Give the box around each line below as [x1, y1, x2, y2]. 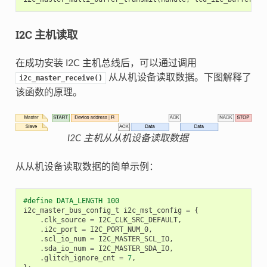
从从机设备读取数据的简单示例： [15, 162, 159, 172]
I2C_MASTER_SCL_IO [98, 235, 169, 244]
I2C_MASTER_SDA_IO [98, 244, 169, 253]
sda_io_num [44, 244, 86, 253]
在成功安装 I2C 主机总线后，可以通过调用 [15, 58, 197, 68]
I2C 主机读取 [15, 27, 77, 42]
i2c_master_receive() [18, 73, 103, 82]
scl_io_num [44, 235, 86, 244]
